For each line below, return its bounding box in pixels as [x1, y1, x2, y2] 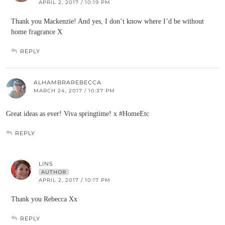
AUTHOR [41, 169, 66, 175]
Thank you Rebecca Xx [11, 195, 77, 203]
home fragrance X [11, 28, 62, 36]
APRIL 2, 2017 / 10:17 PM [39, 177, 110, 183]
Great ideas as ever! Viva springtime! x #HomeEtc [6, 110, 149, 118]
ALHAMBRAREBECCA [34, 79, 101, 86]
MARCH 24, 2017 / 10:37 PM [34, 87, 115, 94]
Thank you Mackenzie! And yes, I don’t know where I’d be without [11, 18, 204, 25]
